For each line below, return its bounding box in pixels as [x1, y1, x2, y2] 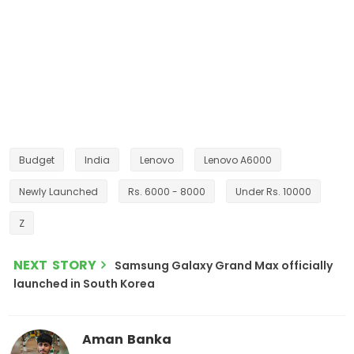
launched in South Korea [13, 276, 155, 292]
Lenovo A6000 [204, 153, 272, 167]
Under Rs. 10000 [235, 185, 311, 198]
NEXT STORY [13, 256, 96, 274]
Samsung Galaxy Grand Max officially [115, 258, 333, 273]
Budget [19, 153, 55, 167]
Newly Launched [19, 185, 98, 198]
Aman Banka [82, 330, 171, 348]
